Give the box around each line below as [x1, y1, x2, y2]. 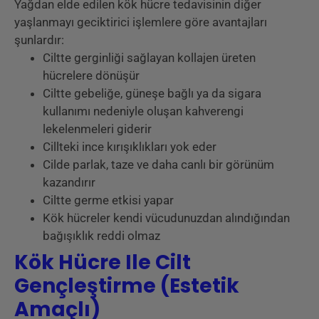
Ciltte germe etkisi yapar [43, 192, 174, 207]
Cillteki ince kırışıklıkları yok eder [43, 139, 216, 154]
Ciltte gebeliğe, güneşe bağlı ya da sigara [43, 85, 261, 100]
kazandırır [43, 174, 95, 189]
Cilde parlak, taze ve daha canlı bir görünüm [43, 157, 274, 172]
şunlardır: [14, 32, 64, 47]
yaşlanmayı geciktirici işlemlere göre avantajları [14, 14, 267, 29]
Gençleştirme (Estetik [14, 271, 239, 300]
